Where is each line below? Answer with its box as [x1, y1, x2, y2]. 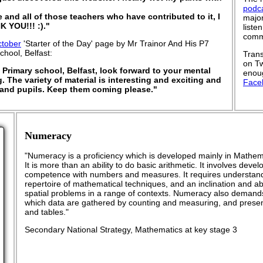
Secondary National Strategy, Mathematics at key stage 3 [25, 224, 237, 234]
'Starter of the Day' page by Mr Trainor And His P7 [21, 39, 209, 48]
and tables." [25, 207, 69, 217]
